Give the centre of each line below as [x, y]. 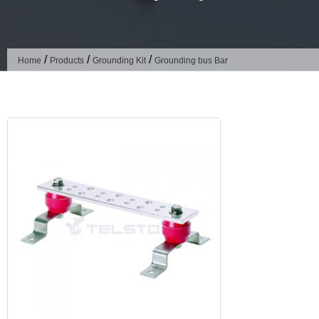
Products [67, 60]
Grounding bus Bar [191, 60]
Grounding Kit [119, 60]
